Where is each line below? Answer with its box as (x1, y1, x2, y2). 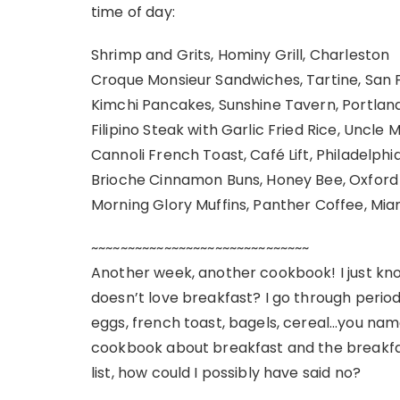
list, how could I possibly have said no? (91, 362, 361, 383)
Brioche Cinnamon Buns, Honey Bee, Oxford (91, 170, 398, 190)
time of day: (91, 2, 175, 22)
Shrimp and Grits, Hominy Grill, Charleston (91, 45, 390, 65)
